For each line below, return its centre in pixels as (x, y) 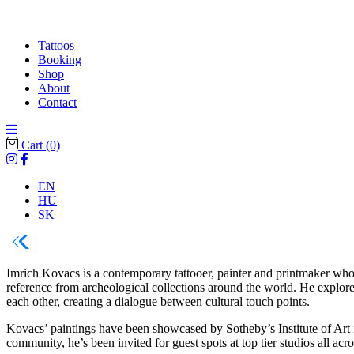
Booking (60, 60)
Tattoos (56, 45)
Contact (57, 102)
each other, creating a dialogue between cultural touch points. (158, 301)
